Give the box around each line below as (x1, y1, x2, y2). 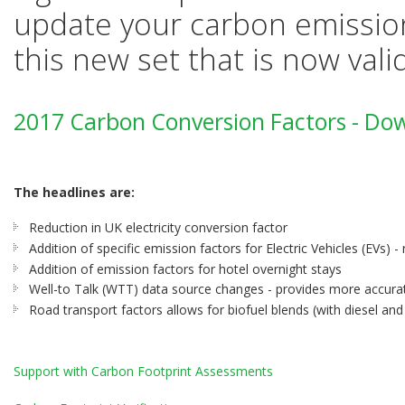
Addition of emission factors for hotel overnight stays (28, 259, 342, 278)
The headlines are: (14, 183, 135, 201)
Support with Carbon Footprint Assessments (14, 363, 273, 381)
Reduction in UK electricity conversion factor (28, 218, 291, 236)
